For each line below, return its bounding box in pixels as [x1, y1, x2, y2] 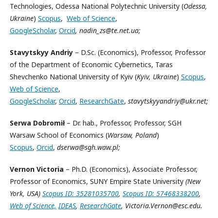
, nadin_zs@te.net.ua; [75, 26, 141, 35]
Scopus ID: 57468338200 [123, 189, 199, 198]
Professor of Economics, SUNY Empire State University [10, 177, 185, 186]
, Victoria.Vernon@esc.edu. [121, 201, 202, 210]
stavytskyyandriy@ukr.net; [128, 96, 208, 106]
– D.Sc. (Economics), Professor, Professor [73, 48, 206, 57]
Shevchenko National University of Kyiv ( [10, 72, 137, 81]
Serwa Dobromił [10, 118, 67, 127]
